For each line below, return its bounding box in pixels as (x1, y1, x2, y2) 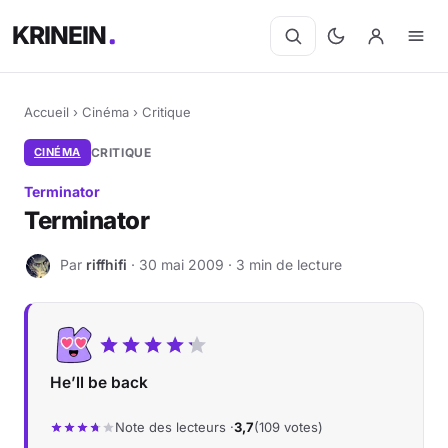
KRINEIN (12, 20, 108, 51)
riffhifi (86, 255, 127, 273)
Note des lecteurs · (115, 419, 234, 435)
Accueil (24, 104, 69, 120)
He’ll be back (50, 373, 148, 392)
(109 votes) (254, 419, 323, 435)
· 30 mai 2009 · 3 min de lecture (127, 255, 342, 273)
